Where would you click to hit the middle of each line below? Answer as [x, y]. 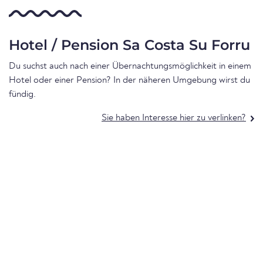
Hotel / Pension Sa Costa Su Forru [129, 45]
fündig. [22, 95]
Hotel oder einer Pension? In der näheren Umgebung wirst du [129, 81]
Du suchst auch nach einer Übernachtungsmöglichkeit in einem [130, 67]
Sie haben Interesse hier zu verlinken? [174, 118]
